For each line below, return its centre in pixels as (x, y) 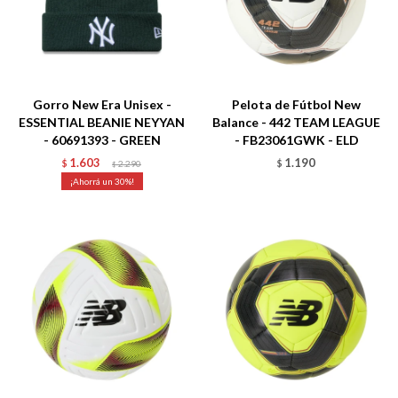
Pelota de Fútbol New (296, 104)
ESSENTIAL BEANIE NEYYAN (102, 122)
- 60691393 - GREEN (102, 140)
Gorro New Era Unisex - (102, 104)
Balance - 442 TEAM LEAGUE (296, 122)
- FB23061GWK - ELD (296, 140)
